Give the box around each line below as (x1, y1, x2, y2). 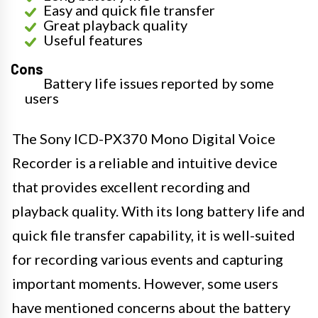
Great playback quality (43, 16, 187, 33)
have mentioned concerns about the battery (12, 299, 290, 316)
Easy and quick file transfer (43, 1, 215, 18)
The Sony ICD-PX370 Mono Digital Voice (12, 130, 275, 147)
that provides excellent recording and (12, 178, 251, 195)
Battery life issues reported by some (43, 75, 274, 92)
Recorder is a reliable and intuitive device (12, 154, 278, 171)
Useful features (43, 31, 143, 48)
